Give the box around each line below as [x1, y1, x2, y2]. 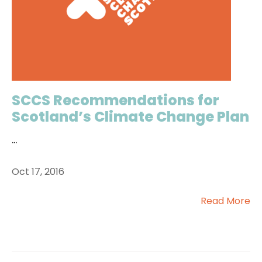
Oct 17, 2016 [12, 165, 64, 178]
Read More [201, 194, 250, 208]
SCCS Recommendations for [12, 91, 219, 110]
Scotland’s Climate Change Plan [12, 107, 249, 126]
